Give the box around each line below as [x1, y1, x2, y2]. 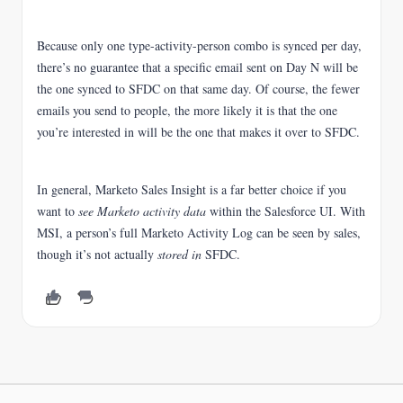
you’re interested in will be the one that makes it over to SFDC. [37, 123, 360, 140]
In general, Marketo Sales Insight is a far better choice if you [37, 181, 346, 198]
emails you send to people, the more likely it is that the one [37, 102, 337, 119]
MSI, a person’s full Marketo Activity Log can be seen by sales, [37, 224, 361, 241]
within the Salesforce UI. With [210, 202, 365, 219]
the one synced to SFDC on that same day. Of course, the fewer [37, 80, 360, 97]
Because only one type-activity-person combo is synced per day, [37, 37, 362, 54]
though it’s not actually [37, 246, 157, 263]
